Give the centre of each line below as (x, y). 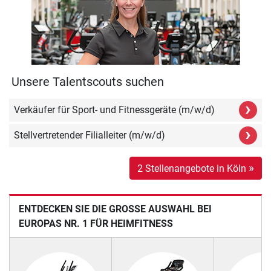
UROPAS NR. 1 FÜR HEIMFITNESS (96, 223)
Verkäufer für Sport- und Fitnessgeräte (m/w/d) (114, 109)
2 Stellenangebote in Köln (193, 168)
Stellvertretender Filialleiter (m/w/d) (90, 135)
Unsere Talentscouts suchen (88, 81)
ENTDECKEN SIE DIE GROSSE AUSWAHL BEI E (115, 209)
